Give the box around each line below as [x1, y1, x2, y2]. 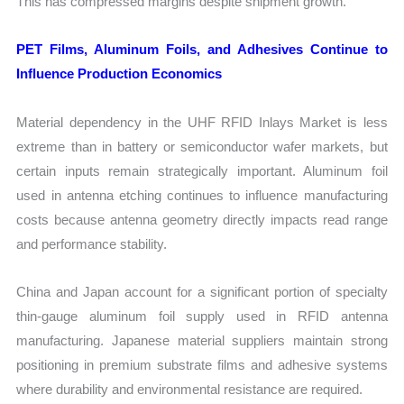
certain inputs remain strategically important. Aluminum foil [16, 162, 388, 179]
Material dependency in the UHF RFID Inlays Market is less [16, 114, 388, 130]
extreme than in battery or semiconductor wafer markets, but [16, 138, 388, 154]
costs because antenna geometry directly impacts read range [16, 211, 388, 227]
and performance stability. [16, 235, 168, 252]
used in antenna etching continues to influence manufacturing [16, 187, 388, 203]
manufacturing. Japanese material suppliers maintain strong [16, 332, 388, 348]
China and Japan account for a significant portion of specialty [16, 283, 388, 299]
